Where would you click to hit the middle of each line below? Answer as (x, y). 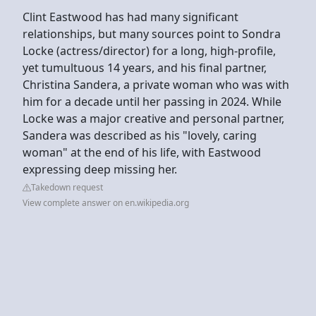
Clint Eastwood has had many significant (130, 17)
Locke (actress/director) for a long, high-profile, (149, 50)
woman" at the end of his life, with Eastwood (142, 152)
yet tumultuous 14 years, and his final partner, (145, 67)
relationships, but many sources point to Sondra (152, 34)
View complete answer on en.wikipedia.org (106, 202)
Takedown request (67, 187)
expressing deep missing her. (101, 169)
